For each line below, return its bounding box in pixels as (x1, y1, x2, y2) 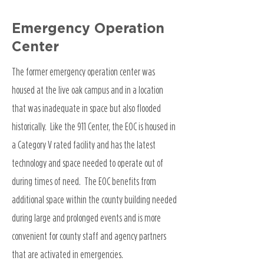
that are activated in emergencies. (12, 249, 123, 260)
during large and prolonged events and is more (12, 212, 161, 223)
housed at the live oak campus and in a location (12, 84, 163, 95)
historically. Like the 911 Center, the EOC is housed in (12, 121, 176, 132)
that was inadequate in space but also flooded (12, 103, 161, 114)
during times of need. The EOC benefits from (12, 176, 156, 187)
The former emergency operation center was (12, 66, 155, 77)
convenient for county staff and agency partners (12, 230, 166, 242)
